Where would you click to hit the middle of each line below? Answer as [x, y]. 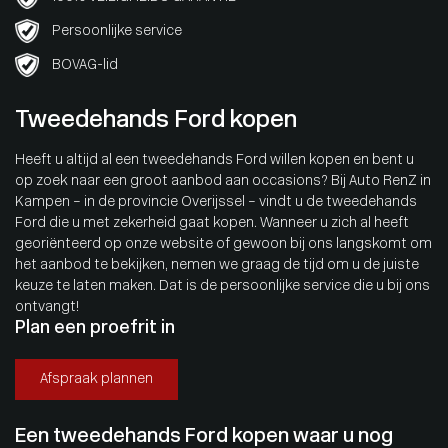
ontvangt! [47, 307]
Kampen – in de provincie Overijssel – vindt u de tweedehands [216, 202]
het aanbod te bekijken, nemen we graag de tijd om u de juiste [217, 265]
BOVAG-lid [83, 65]
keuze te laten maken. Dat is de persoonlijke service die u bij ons [222, 286]
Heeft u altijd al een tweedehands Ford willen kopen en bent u [214, 160]
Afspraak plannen [96, 379]
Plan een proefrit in [95, 328]
